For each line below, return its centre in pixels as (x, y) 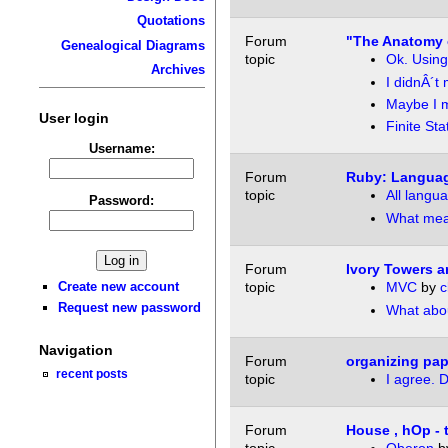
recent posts (92, 374)
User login (73, 117)
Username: (121, 148)
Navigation (75, 350)
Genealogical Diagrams (132, 45)
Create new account (119, 286)
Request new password (130, 308)
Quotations (170, 21)
